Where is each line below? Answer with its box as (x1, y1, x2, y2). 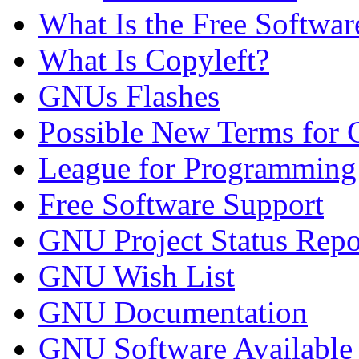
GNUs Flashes (38, 79, 220, 114)
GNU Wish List (38, 259, 235, 294)
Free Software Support (38, 187, 324, 222)
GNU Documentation (38, 295, 308, 330)
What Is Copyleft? (38, 42, 269, 78)
